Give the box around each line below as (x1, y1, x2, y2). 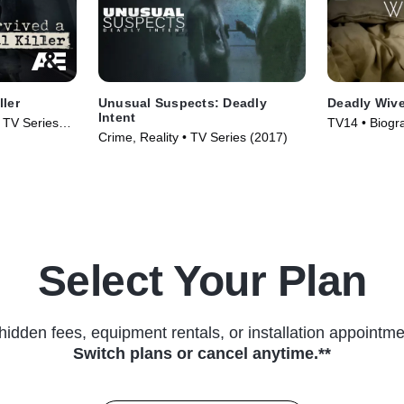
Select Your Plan (37, 257, 367, 306)
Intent (97, 110, 136, 125)
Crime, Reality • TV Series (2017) (97, 130, 288, 145)
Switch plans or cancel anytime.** (73, 344, 331, 363)
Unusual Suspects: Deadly (97, 96, 267, 111)
